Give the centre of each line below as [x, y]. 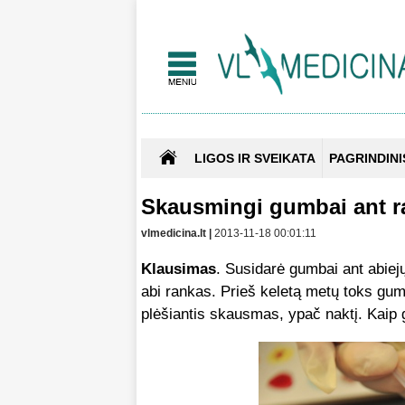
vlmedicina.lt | [178, 234]
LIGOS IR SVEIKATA [255, 159]
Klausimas [179, 269]
